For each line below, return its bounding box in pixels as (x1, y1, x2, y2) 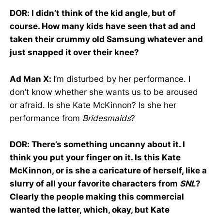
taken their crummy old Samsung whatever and (10, 34, 203, 45)
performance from (10, 113, 82, 123)
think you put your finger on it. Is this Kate (10, 152, 181, 162)
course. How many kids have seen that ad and (10, 21, 196, 31)
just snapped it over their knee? (10, 47, 139, 58)
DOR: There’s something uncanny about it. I (10, 139, 185, 149)
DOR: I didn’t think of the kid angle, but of (10, 8, 176, 18)
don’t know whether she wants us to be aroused (10, 87, 198, 97)
